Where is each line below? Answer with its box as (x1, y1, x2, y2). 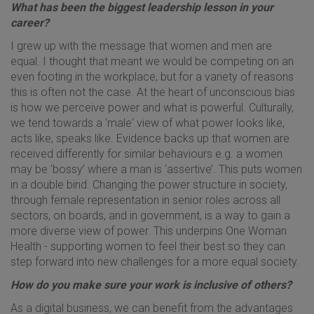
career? (11, 15, 49, 29)
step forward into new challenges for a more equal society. (11, 254, 299, 268)
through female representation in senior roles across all (11, 193, 280, 207)
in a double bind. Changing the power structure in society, (11, 177, 287, 191)
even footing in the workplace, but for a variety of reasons (11, 69, 294, 83)
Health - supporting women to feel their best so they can (11, 239, 285, 253)
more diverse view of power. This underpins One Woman (11, 224, 287, 238)
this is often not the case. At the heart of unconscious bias (11, 85, 295, 99)
